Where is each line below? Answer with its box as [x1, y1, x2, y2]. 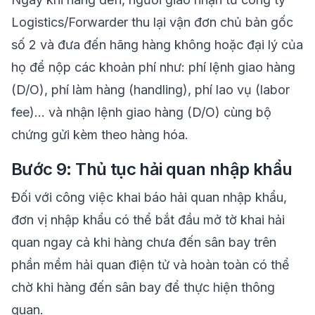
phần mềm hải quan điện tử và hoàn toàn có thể [11, 257, 290, 272]
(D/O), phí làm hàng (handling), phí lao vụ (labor [11, 82, 290, 97]
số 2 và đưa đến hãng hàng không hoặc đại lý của [11, 37, 303, 52]
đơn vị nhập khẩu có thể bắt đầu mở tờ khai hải [11, 212, 285, 227]
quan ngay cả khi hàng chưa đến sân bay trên [11, 235, 276, 250]
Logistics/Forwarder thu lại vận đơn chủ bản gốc [11, 15, 293, 30]
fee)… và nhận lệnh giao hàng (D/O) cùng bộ [11, 105, 271, 120]
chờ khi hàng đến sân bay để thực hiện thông [11, 280, 275, 295]
